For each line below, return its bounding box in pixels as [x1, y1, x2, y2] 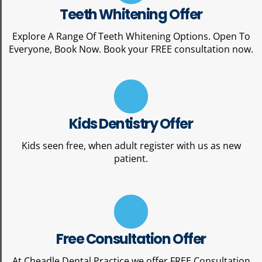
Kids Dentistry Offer [69, 113, 193, 133]
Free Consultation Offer [56, 229, 206, 249]
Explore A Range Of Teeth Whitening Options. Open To [12, 29, 250, 43]
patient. [114, 151, 148, 165]
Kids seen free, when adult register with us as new [21, 139, 241, 152]
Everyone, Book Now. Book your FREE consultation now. [9, 42, 253, 56]
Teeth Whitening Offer [60, 4, 202, 24]
